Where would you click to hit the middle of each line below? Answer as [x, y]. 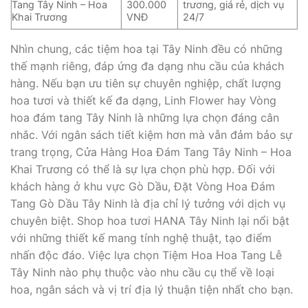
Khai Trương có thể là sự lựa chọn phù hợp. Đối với [143, 169]
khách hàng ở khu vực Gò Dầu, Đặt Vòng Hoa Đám [143, 186]
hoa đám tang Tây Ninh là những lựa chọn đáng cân [145, 117]
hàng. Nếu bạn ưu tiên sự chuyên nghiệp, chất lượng [146, 83]
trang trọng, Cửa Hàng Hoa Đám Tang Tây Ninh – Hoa [151, 152]
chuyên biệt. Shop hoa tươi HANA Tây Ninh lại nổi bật [150, 220]
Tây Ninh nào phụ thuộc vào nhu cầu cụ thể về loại [142, 272]
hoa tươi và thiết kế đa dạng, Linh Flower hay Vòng [143, 100]
